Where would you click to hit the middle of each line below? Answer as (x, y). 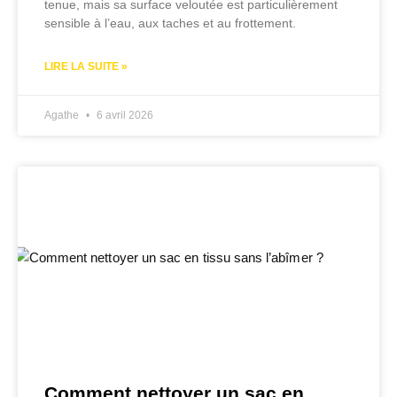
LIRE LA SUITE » (86, 67)
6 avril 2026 (124, 116)
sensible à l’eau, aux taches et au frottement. (170, 23)
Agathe (63, 116)
